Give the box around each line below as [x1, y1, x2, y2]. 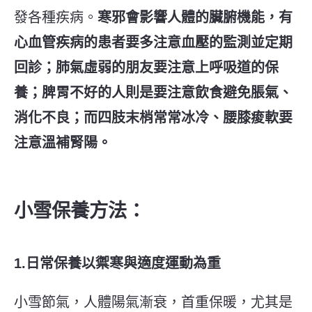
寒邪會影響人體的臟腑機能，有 [97, 9, 292, 25]
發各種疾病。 [14, 9, 97, 25]
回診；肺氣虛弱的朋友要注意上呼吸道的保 [14, 59, 279, 75]
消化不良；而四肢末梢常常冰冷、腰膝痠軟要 [14, 109, 292, 125]
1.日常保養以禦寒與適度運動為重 [14, 255, 221, 271]
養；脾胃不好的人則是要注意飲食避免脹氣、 [14, 84, 292, 100]
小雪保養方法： [14, 199, 146, 221]
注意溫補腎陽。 [14, 134, 111, 150]
